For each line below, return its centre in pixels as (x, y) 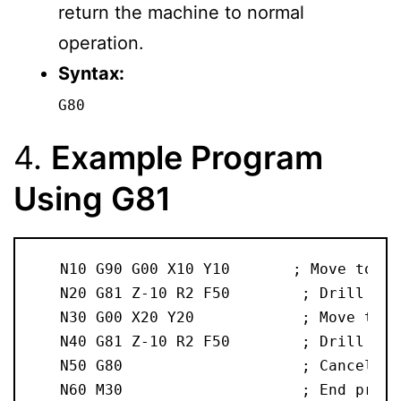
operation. (101, 43)
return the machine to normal (181, 13)
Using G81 (92, 199)
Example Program (187, 158)
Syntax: (91, 74)
